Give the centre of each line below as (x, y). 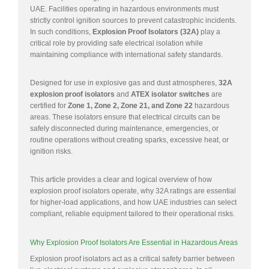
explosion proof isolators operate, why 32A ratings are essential (133, 191)
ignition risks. (51, 151)
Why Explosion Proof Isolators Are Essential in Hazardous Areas (134, 242)
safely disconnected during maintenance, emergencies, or (124, 128)
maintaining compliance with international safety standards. (126, 54)
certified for (49, 105)
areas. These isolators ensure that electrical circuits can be (125, 117)
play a (210, 32)
